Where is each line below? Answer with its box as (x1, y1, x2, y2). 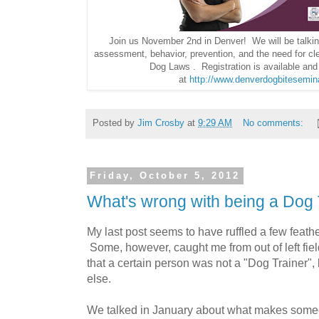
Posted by (93, 117, 137, 129)
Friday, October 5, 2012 (90, 170, 241, 182)
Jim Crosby (137, 117, 184, 129)
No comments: (242, 117, 306, 129)
